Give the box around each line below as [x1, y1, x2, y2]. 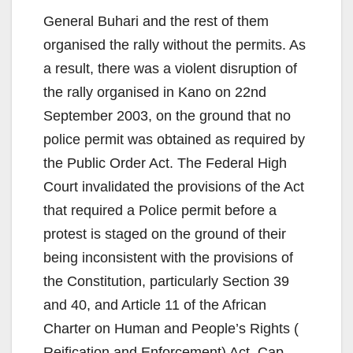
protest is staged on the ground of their [43, 226, 286, 243]
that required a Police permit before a [43, 203, 277, 219]
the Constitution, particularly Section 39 [43, 273, 289, 290]
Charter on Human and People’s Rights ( [43, 321, 299, 337]
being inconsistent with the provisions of [43, 250, 293, 266]
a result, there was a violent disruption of [43, 61, 297, 77]
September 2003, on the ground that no [43, 108, 291, 124]
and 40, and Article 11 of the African [43, 297, 266, 314]
